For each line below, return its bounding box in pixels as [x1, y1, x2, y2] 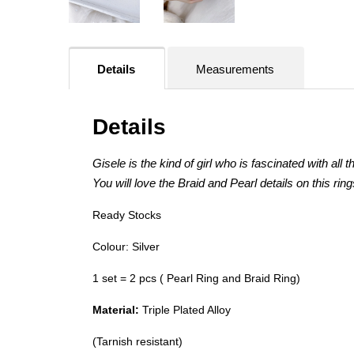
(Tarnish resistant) [92, 335, 183, 348]
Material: [92, 303, 139, 317]
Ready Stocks [92, 209, 161, 222]
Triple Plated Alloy [139, 303, 231, 317]
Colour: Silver [92, 240, 160, 254]
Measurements [196, 62, 274, 77]
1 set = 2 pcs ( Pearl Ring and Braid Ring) [92, 272, 300, 285]
